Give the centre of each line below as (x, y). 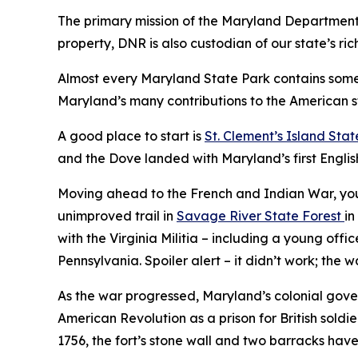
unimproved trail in (117, 215)
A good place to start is (131, 135)
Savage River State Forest (261, 215)
